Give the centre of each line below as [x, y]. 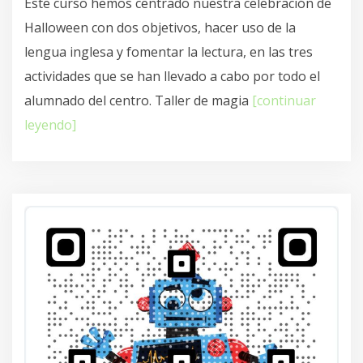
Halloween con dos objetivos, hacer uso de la [160, 27]
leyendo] [50, 124]
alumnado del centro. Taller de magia [138, 100]
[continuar [284, 100]
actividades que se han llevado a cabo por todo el [172, 76]
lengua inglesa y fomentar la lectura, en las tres [169, 51]
